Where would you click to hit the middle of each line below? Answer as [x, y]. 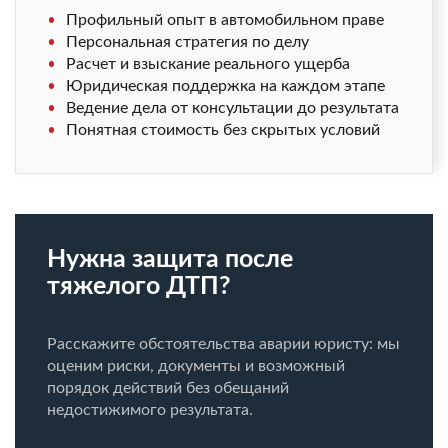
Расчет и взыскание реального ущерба [208, 64]
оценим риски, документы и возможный [196, 366]
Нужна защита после [170, 259]
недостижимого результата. [150, 410]
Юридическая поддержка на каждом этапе [225, 86]
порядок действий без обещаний [168, 388]
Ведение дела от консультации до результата [232, 108]
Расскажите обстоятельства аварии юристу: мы [223, 344]
